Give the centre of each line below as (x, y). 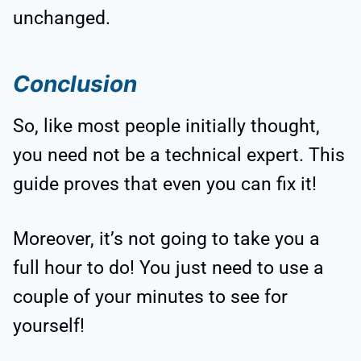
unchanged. (62, 18)
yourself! (49, 326)
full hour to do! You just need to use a (168, 268)
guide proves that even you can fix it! (165, 184)
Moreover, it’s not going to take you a (166, 239)
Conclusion (75, 83)
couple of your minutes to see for (150, 297)
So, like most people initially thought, (166, 126)
